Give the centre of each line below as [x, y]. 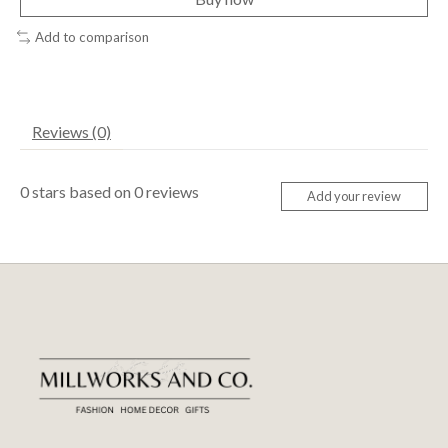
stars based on [81, 191]
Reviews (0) [71, 131]
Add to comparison [91, 36]
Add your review [354, 196]
